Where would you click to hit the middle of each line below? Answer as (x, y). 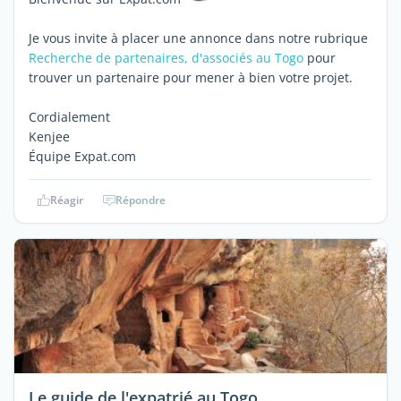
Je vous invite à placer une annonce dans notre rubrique (198, 38)
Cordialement (69, 117)
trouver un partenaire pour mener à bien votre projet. (191, 77)
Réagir (66, 200)
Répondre (141, 200)
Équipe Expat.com (82, 156)
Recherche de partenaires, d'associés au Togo (166, 58)
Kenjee (49, 137)
